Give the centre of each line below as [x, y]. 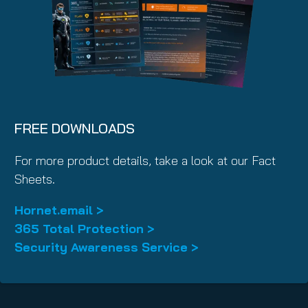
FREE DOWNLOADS [75, 129]
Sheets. [35, 179]
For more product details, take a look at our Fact [145, 161]
